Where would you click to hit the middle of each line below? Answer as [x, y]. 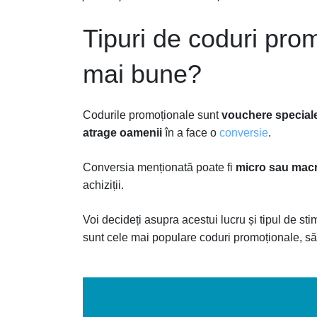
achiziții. [103, 185]
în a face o [191, 133]
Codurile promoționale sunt [152, 115]
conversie [244, 133]
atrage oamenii [122, 133]
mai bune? [142, 74]
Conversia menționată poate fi [159, 167]
